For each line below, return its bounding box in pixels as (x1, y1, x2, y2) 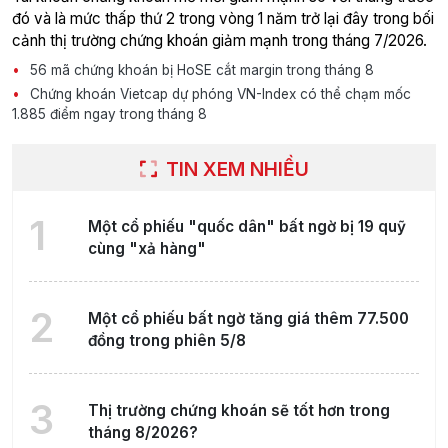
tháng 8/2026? (87, 423, 198, 443)
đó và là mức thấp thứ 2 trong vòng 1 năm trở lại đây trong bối (12, 9, 434, 29)
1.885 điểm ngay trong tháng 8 (12, 106, 207, 123)
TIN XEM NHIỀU (160, 157, 309, 182)
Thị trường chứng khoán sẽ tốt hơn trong (87, 401, 390, 421)
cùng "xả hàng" (87, 239, 206, 259)
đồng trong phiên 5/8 (87, 331, 246, 351)
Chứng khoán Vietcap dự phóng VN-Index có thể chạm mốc (26, 86, 411, 103)
